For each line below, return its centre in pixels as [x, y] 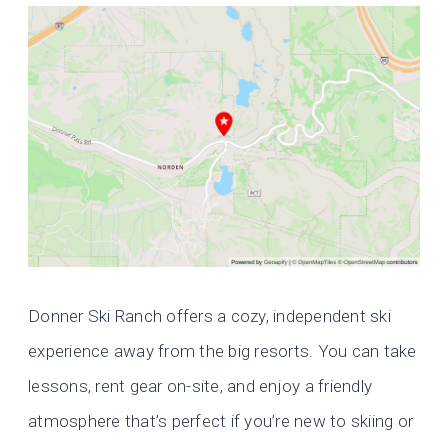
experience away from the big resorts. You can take [222, 351]
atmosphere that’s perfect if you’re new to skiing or [221, 421]
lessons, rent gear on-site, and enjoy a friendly [200, 386]
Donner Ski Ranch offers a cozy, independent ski [209, 316]
